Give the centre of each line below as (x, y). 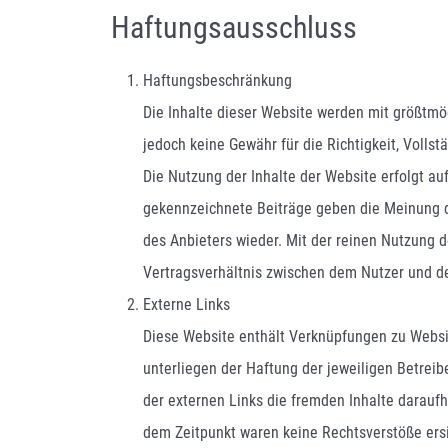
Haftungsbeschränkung (217, 81)
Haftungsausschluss (234, 28)
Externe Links (186, 305)
